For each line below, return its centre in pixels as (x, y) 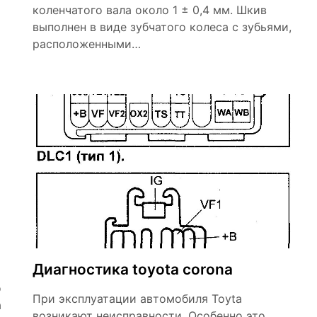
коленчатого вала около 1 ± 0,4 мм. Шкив (150, 10)
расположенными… (87, 44)
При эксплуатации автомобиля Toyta (137, 298)
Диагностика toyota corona (133, 269)
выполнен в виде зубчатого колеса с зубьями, (162, 27)
